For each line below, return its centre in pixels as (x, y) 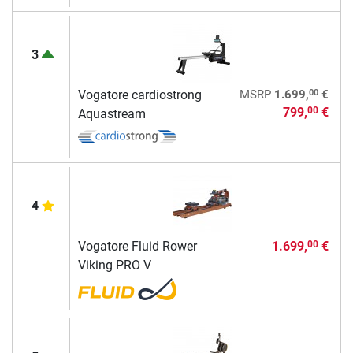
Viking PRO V (114, 265)
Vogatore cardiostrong (139, 95)
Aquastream (111, 113)
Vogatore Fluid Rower (137, 246)
